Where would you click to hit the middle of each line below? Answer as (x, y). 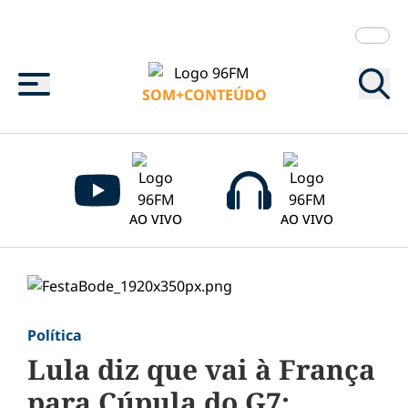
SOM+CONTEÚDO (204, 95)
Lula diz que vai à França (201, 369)
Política (55, 335)
